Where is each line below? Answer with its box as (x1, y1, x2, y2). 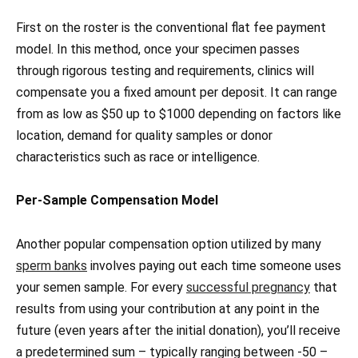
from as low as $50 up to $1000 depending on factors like (16, 106, 341, 122)
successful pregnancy (186, 279, 310, 295)
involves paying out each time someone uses (87, 257, 341, 273)
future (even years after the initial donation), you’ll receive (16, 322, 340, 338)
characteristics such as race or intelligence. (16, 149, 260, 165)
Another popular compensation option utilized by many (16, 236, 321, 252)
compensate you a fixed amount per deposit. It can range (16, 85, 337, 101)
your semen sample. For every (16, 279, 186, 295)
